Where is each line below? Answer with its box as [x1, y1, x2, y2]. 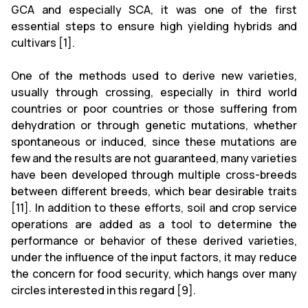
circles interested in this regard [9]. [11, 282, 196, 298]
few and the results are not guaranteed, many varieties [11, 150, 297, 166]
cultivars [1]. [11, 34, 75, 50]
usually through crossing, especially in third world [11, 84, 297, 100]
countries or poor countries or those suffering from [11, 100, 297, 116]
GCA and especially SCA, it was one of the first [11, 1, 297, 17]
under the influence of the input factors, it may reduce [11, 249, 297, 265]
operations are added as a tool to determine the [11, 216, 297, 232]
